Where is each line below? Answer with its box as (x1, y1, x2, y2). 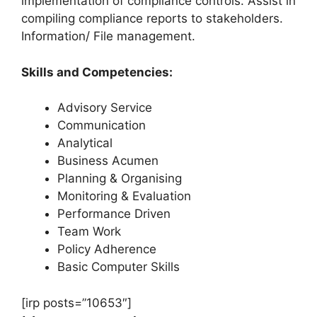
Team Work (57, 224, 121, 239)
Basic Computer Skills (57, 260, 180, 275)
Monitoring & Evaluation (57, 189, 191, 204)
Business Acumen (57, 154, 158, 168)
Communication (57, 118, 146, 133)
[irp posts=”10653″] (21, 295, 132, 310)
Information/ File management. (21, 29, 195, 44)
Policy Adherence (57, 242, 156, 257)
